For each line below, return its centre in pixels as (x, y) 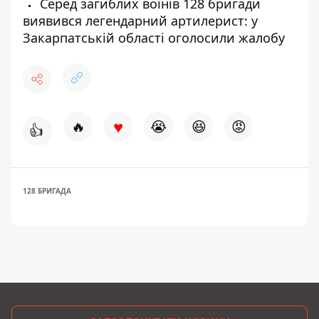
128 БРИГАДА (47, 190)
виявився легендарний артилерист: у (140, 20)
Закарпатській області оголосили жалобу (154, 37)
